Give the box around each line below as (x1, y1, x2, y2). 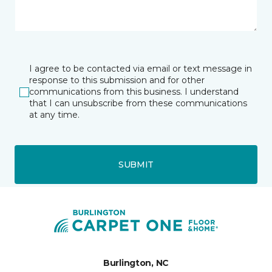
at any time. (29, 109, 80, 120)
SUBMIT (118, 158, 154, 170)
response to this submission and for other (29, 75, 205, 86)
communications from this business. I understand (29, 86, 239, 97)
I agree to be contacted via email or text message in (29, 63, 252, 74)
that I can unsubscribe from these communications (29, 98, 247, 109)
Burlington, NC (103, 257, 169, 268)
